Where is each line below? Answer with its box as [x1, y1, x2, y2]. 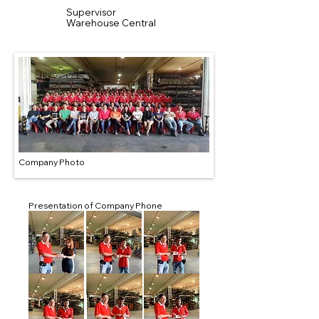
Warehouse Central [66, 17, 158, 28]
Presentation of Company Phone [28, 200, 162, 211]
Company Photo [19, 157, 85, 167]
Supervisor [66, 6, 116, 18]
